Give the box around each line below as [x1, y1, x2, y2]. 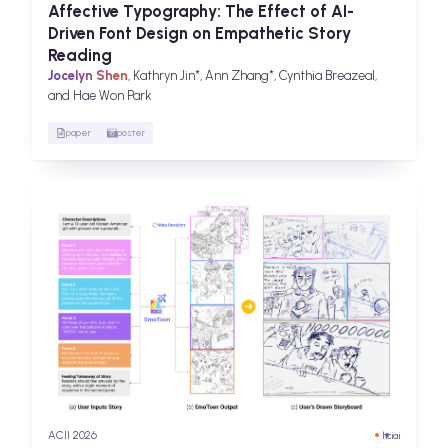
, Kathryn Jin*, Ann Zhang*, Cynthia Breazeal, [128, 68, 377, 84]
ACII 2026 [48, 427, 97, 442]
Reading [48, 45, 112, 66]
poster [117, 126, 145, 140]
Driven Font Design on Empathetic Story [48, 23, 351, 44]
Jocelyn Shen [48, 68, 128, 84]
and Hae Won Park [48, 88, 152, 104]
